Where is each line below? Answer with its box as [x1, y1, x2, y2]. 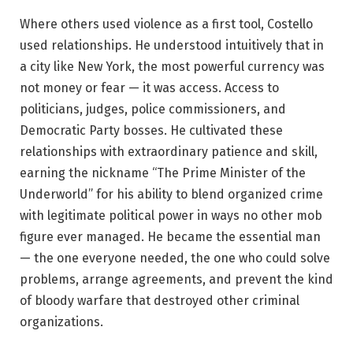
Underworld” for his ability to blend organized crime [20, 187, 323, 203]
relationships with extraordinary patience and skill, [20, 144, 318, 160]
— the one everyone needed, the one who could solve [20, 251, 330, 266]
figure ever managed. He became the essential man [20, 229, 321, 245]
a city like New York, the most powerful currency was [20, 59, 325, 75]
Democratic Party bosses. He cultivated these [20, 123, 283, 139]
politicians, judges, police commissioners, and [20, 102, 286, 117]
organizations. [20, 314, 103, 330]
